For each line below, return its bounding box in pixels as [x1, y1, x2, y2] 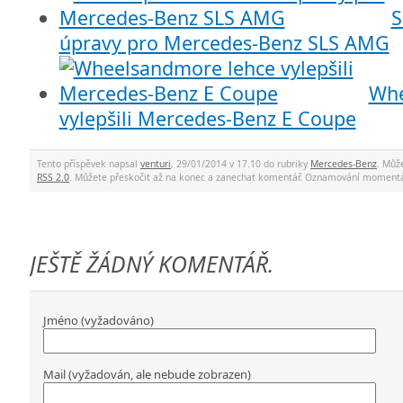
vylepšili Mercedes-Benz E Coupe [58, 105, 356, 132]
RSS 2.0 [37, 170, 69, 184]
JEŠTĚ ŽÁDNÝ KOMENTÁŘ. [30, 249, 273, 280]
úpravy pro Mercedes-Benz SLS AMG [58, 30, 390, 57]
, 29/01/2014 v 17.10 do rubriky [171, 157, 310, 170]
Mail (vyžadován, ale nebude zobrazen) [43, 365, 251, 382]
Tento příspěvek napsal [37, 157, 140, 170]
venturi [140, 157, 171, 170]
